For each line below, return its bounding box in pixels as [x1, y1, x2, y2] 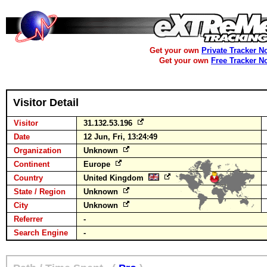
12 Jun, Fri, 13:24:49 [83, 132, 157, 141]
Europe [83, 160, 113, 169]
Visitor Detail [13, 97, 79, 108]
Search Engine [14, 228, 68, 237]
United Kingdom [83, 173, 148, 182]
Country [14, 173, 43, 182]
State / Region [14, 187, 66, 196]
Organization [14, 146, 61, 155]
